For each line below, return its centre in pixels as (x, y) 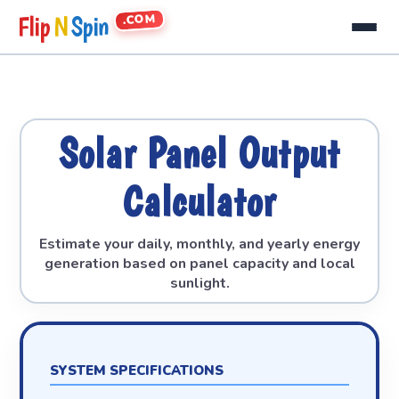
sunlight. (199, 283)
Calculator (199, 201)
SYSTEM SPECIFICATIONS (136, 370)
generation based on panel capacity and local (199, 264)
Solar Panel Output (199, 153)
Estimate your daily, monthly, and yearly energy (199, 244)
